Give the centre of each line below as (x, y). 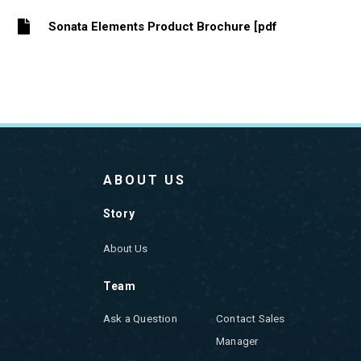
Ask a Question (140, 319)
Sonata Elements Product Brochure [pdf (162, 26)
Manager (237, 341)
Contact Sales (251, 319)
